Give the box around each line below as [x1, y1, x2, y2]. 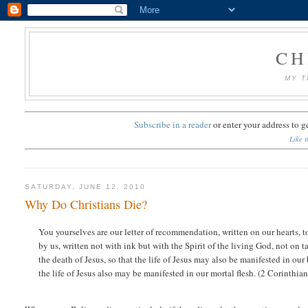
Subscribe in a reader [134, 118, 211, 131]
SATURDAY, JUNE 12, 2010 [25, 182, 146, 190]
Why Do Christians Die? [25, 196, 148, 212]
